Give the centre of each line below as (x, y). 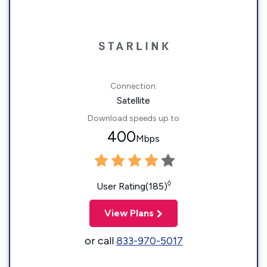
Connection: (133, 86)
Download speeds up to (133, 118)
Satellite (133, 100)
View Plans (129, 213)
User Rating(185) (132, 186)
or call (100, 241)
